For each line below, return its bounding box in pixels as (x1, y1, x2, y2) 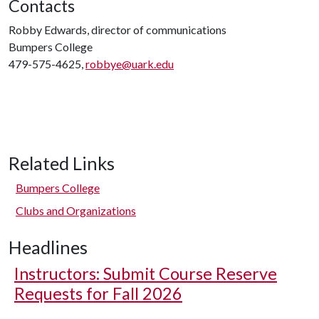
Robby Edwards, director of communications (9, 23, 226, 36)
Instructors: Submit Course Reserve (14, 263, 277, 283)
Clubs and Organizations (16, 204, 136, 217)
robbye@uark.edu (85, 57, 174, 70)
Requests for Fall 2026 (14, 283, 182, 303)
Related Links (9, 152, 115, 174)
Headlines (9, 236, 88, 258)
